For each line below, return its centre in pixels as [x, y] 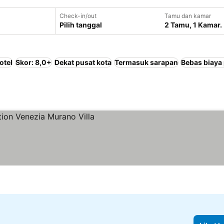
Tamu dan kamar [188, 16]
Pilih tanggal [81, 25]
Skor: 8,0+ [33, 62]
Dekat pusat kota [83, 62]
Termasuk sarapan [146, 62]
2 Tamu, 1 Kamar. [193, 25]
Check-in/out [78, 16]
